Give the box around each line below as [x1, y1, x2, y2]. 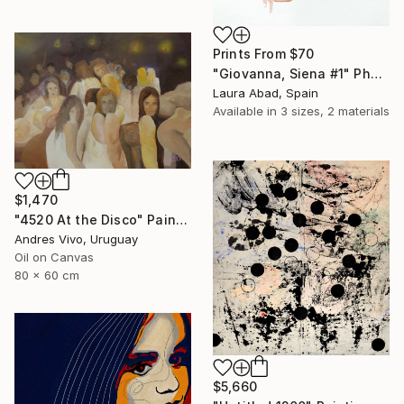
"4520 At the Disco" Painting [175, 212, 188, 228]
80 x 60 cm [14, 268, 79, 283]
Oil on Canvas [14, 250, 94, 265]
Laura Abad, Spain [213, 86, 318, 101]
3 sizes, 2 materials [280, 104, 390, 119]
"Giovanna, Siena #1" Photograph [370, 66, 382, 82]
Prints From [213, 46, 289, 62]
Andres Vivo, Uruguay [14, 232, 138, 247]
